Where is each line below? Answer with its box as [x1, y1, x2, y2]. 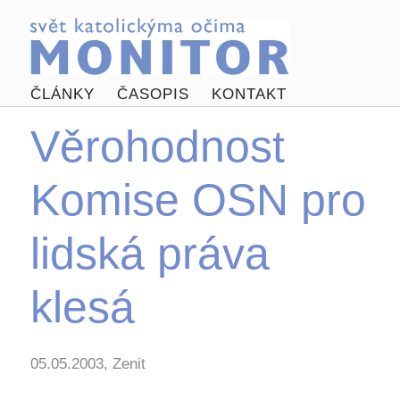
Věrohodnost [29, 121, 285, 171]
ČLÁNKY [29, 86, 95, 104]
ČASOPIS [116, 86, 189, 104]
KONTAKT [211, 86, 287, 104]
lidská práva [29, 229, 270, 279]
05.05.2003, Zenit [29, 355, 146, 372]
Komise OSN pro [29, 175, 366, 225]
